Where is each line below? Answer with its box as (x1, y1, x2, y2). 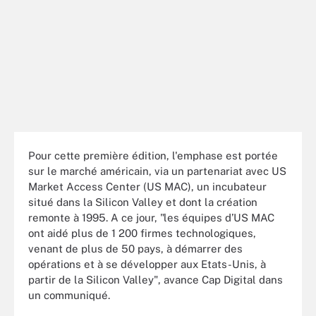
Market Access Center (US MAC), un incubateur (28, 180, 267, 193)
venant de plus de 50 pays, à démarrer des (28, 242, 243, 255)
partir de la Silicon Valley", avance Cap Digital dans (28, 273, 283, 286)
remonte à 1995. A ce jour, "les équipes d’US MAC (28, 211, 274, 224)
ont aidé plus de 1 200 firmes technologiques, (28, 226, 256, 239)
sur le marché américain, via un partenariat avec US (28, 164, 286, 177)
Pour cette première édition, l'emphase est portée (28, 149, 278, 162)
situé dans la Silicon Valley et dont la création (28, 195, 257, 208)
